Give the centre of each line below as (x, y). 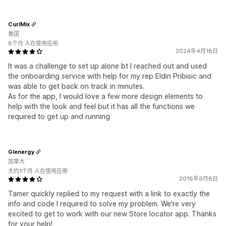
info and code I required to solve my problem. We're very (102, 204)
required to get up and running (59, 116)
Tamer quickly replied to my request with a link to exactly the (109, 193)
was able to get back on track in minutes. (76, 86)
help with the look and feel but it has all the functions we (101, 106)
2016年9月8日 (199, 179)
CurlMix (19, 24)
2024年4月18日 (197, 51)
